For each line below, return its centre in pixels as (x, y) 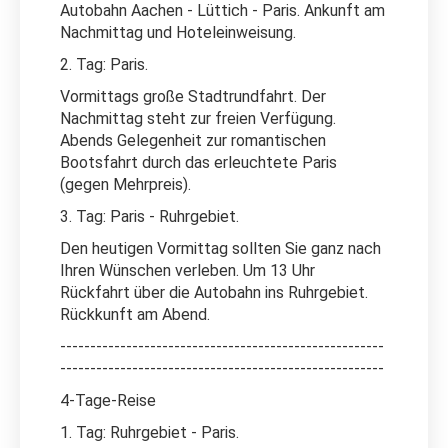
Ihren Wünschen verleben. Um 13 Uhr (187, 270)
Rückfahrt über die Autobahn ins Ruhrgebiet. (214, 292)
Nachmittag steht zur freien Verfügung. (198, 118)
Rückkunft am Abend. (135, 314)
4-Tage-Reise (108, 400)
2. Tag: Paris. (104, 64)
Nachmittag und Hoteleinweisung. (178, 32)
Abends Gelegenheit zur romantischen (193, 140)
